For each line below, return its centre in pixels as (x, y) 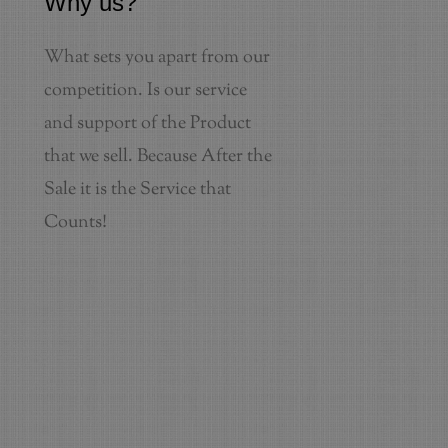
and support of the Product (147, 124)
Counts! (75, 223)
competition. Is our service (145, 91)
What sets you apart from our (157, 58)
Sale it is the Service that (137, 190)
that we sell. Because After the (158, 157)
